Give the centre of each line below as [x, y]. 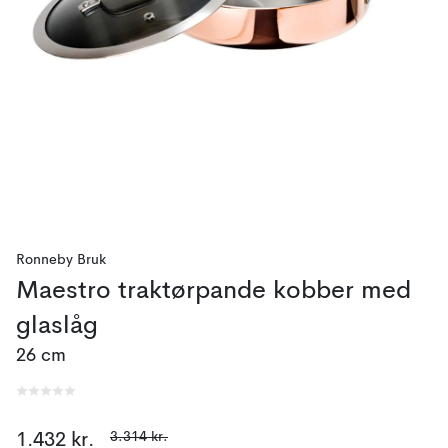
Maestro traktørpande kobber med [213, 291]
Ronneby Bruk [61, 260]
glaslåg [57, 326]
